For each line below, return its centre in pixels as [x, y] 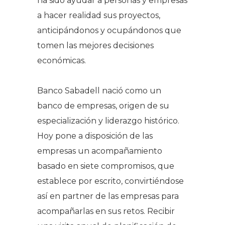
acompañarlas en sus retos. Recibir [106, 211]
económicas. [62, 60]
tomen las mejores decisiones [95, 45]
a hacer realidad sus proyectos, [99, 15]
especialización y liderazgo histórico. [108, 121]
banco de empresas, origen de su [103, 105]
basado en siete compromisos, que [106, 166]
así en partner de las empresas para [108, 196]
